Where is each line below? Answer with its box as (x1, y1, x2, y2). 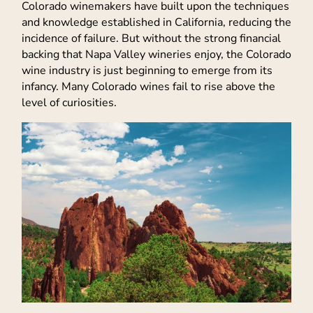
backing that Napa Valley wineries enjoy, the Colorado (22, 46, 291, 62)
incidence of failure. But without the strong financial (22, 30, 281, 46)
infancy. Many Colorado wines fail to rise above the (22, 78, 275, 94)
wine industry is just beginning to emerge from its (22, 62, 272, 78)
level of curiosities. (22, 94, 117, 110)
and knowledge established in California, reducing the (22, 14, 291, 30)
